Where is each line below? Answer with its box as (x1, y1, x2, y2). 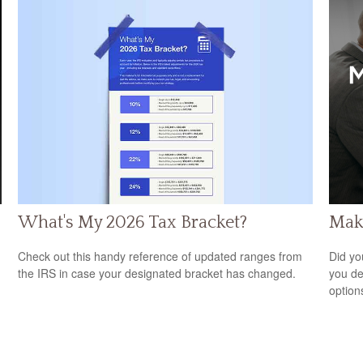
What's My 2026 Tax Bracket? (18, 212, 248, 233)
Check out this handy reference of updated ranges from (18, 247, 303, 264)
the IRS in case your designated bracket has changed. (18, 264, 297, 281)
